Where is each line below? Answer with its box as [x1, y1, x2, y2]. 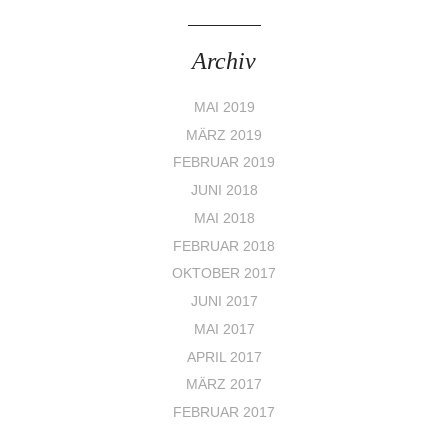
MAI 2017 [193, 321, 255, 337]
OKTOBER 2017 [172, 266, 276, 282]
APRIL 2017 [186, 349, 262, 365]
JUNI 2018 [190, 183, 258, 199]
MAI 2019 [193, 99, 255, 115]
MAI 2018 [193, 210, 255, 226]
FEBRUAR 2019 [173, 155, 275, 171]
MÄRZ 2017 [186, 377, 262, 393]
